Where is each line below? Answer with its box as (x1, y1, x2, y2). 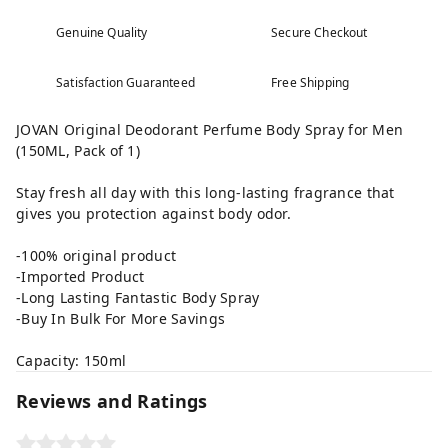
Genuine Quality (56, 24, 148, 41)
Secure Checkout (271, 24, 368, 41)
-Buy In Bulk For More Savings (16, 309, 226, 328)
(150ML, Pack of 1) (16, 141, 141, 160)
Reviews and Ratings (16, 389, 208, 413)
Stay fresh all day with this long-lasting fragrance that (16, 183, 395, 202)
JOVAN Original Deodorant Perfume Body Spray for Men (16, 120, 404, 139)
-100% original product (16, 246, 177, 265)
